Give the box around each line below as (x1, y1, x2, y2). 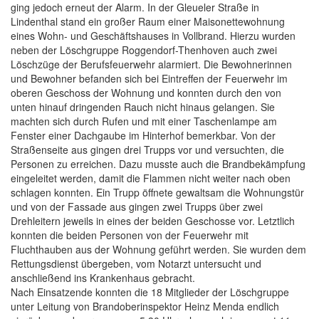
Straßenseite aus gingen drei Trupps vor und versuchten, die (11, 142, 284, 157)
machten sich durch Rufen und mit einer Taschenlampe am (11, 114, 277, 129)
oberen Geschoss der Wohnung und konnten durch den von (11, 85, 281, 100)
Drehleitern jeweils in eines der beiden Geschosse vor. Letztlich (11, 214, 295, 229)
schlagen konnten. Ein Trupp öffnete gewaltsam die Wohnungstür (11, 185, 304, 200)
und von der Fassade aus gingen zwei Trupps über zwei (11, 199, 263, 214)
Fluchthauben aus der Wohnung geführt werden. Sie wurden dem (11, 242, 306, 257)
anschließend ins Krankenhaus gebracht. (11, 271, 195, 286)
